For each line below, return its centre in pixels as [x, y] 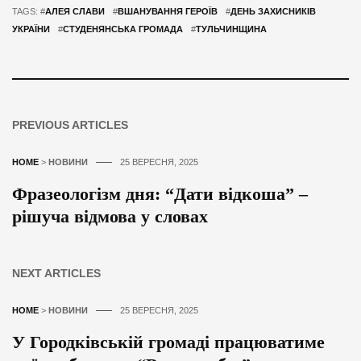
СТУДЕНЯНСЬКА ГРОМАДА [123, 29]
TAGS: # [29, 12]
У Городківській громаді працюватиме [168, 342]
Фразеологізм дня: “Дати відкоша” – [160, 194]
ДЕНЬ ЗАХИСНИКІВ [273, 12]
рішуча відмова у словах [110, 217]
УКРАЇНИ [31, 29]
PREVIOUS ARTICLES [70, 125]
